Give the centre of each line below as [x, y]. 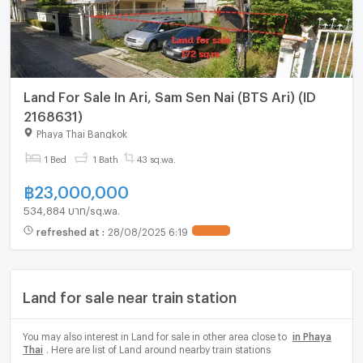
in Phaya [312, 335]
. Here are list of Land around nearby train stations [158, 348]
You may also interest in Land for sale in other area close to [156, 335]
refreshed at [69, 231]
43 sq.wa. [157, 158]
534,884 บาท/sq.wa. [71, 209]
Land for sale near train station [130, 294]
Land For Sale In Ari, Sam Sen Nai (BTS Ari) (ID [169, 95]
